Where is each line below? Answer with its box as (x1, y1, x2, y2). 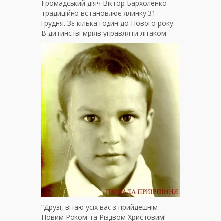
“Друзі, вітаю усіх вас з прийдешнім (41, 202, 158, 212)
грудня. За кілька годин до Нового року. (41, 18, 175, 28)
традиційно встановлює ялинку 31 (41, 8, 156, 18)
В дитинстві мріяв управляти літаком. (41, 28, 168, 38)
